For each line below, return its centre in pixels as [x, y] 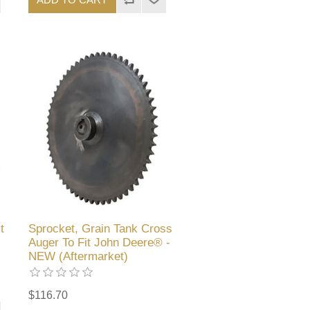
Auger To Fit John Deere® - [100, 242]
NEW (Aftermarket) [79, 256]
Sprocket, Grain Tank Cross [101, 228]
